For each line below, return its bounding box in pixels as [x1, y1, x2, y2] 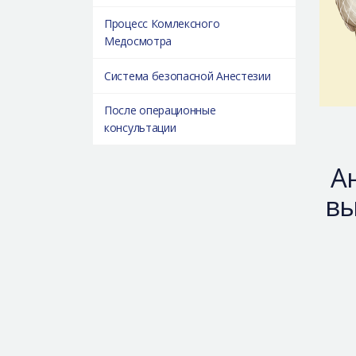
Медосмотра [104, 33, 172, 49]
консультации [104, 120, 176, 136]
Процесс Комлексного [104, 16, 220, 32]
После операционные [104, 103, 216, 118]
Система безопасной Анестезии [104, 68, 271, 83]
